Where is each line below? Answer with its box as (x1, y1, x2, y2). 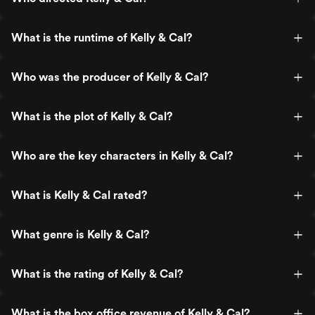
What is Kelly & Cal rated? (11, 188, 147, 202)
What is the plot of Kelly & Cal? (11, 110, 172, 123)
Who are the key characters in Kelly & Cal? (11, 149, 233, 162)
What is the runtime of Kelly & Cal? (11, 31, 192, 44)
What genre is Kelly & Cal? (11, 228, 149, 241)
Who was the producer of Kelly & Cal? (11, 70, 208, 84)
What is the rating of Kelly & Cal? (11, 267, 183, 281)
